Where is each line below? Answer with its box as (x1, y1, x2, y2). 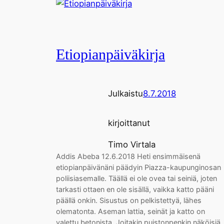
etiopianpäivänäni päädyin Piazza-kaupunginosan (56, 163, 221, 171)
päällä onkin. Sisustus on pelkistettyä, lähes (56, 196, 201, 204)
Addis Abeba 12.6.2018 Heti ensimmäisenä (56, 152, 200, 160)
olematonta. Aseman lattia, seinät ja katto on (56, 207, 205, 215)
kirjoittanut (108, 118, 150, 128)
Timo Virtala (108, 139, 155, 149)
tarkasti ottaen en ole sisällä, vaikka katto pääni (56, 185, 214, 193)
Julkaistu (108, 88, 143, 98)
